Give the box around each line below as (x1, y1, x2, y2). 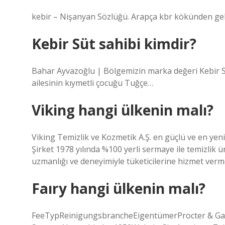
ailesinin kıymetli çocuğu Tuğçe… (32, 77, 153, 88)
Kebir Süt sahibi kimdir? (32, 34, 196, 53)
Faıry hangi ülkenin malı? (32, 179, 205, 198)
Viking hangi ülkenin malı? (32, 100, 213, 120)
